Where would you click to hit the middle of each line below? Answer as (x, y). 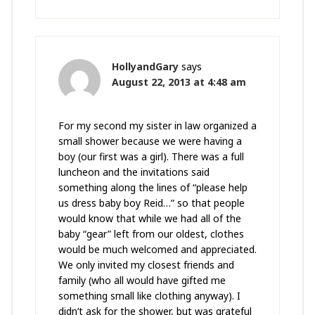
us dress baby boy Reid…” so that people (151, 203)
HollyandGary (145, 67)
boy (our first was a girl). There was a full (151, 157)
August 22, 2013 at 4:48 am (179, 82)
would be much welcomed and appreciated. (157, 250)
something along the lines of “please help (153, 188)
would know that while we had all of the (149, 219)
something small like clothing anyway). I (149, 296)
